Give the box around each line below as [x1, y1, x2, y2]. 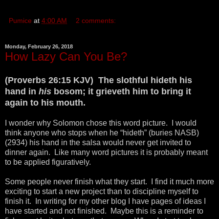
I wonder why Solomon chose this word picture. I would [5, 119, 197, 128]
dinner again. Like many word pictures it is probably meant [5, 148, 208, 157]
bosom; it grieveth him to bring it [51, 87, 191, 97]
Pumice [9, 16, 32, 24]
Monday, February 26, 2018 [5, 44, 73, 50]
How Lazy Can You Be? [5, 49, 127, 63]
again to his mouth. [5, 98, 86, 108]
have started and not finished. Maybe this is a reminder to [5, 207, 203, 216]
